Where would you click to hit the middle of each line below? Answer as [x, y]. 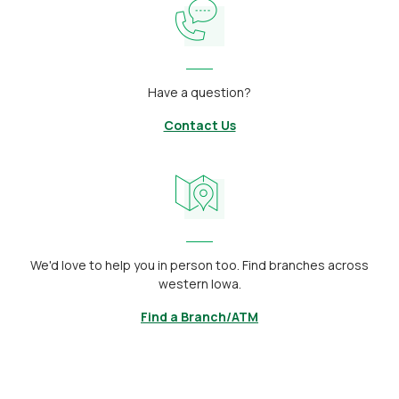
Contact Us [199, 125]
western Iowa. [199, 284]
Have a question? [199, 92]
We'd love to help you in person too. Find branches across [199, 265]
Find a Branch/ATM [199, 317]
